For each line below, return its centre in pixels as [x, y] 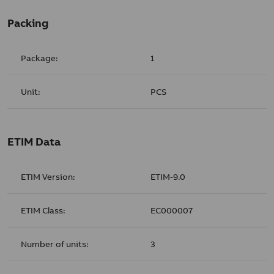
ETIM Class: [43, 210]
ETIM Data [34, 142]
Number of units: [55, 244]
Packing [28, 23]
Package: [40, 58]
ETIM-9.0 [168, 176]
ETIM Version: [48, 176]
